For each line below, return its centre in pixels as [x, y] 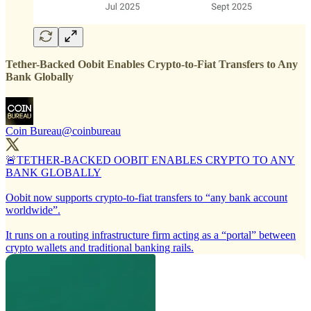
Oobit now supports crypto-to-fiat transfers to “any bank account [146, 198]
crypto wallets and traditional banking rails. [100, 248]
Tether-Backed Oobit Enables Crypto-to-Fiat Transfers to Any [152, 65]
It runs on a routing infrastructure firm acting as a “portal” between [151, 235]
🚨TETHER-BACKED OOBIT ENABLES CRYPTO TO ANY [150, 160]
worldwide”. [33, 210]
